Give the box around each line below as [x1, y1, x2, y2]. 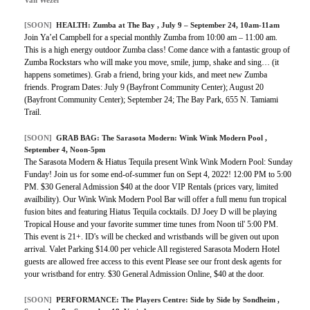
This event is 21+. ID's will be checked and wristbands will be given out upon [24, 232, 279, 242]
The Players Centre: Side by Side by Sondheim [121, 295, 277, 304]
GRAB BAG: [56, 134, 102, 143]
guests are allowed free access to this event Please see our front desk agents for [24, 257, 282, 267]
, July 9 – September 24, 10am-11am [157, 21, 280, 30]
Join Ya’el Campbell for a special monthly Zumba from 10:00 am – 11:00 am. [24, 33, 277, 43]
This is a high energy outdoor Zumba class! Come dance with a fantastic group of [24, 45, 290, 55]
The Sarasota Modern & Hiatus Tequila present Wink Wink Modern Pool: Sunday [24, 157, 293, 167]
